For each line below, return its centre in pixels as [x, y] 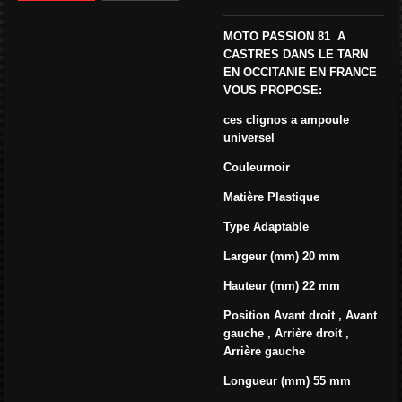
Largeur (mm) [263, 256]
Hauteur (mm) [263, 285]
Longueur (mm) [268, 380]
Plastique [293, 197]
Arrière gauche [264, 351]
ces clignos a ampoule [286, 119]
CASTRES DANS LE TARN [296, 54]
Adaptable [281, 226]
